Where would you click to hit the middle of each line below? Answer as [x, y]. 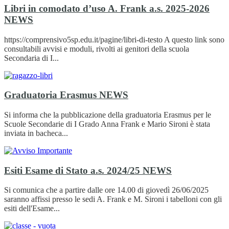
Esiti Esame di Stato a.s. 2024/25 [73, 170]
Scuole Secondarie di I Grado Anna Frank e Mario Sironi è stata [107, 124]
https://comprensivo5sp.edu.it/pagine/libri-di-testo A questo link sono [114, 39]
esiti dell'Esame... [32, 209]
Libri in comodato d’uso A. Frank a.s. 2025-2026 [107, 8]
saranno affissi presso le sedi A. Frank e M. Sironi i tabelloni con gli [113, 199]
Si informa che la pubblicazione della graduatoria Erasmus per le [108, 114]
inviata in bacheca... [36, 133]
